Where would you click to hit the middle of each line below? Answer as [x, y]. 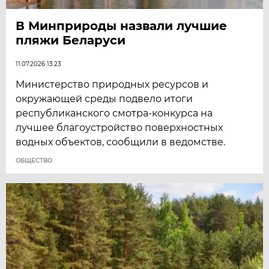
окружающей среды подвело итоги [104, 99]
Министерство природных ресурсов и [112, 85]
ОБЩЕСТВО [34, 161]
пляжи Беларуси [71, 41]
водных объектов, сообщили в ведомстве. [121, 142]
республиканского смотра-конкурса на [114, 113]
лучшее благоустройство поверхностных [119, 128]
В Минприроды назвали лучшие [122, 26]
